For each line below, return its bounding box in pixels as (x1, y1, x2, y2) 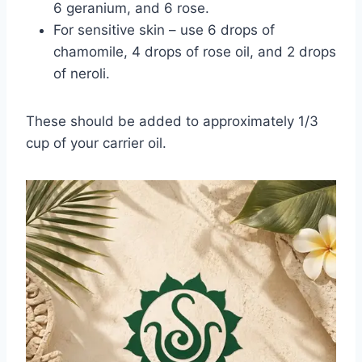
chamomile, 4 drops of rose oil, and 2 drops (53, 44, 336, 61)
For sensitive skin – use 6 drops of (53, 22, 275, 39)
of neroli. (53, 65, 110, 82)
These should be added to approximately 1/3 (26, 113, 318, 130)
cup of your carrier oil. (26, 135, 166, 152)
